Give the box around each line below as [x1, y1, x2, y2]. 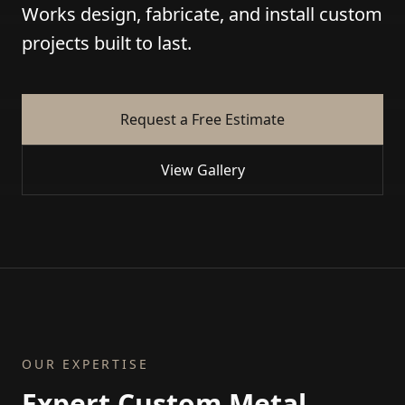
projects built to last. [22, 31, 192, 55]
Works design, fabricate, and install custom [22, 2, 382, 26]
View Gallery [160, 160, 245, 180]
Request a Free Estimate [120, 109, 285, 129]
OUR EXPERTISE [22, 355, 149, 372]
